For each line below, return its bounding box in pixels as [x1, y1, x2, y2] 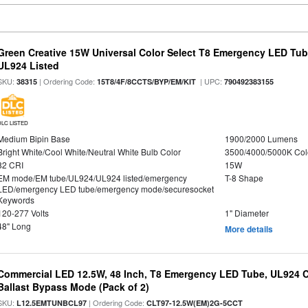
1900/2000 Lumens [224, 133, 298, 144]
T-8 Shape [224, 172, 263, 184]
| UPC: [196, 76, 225, 87]
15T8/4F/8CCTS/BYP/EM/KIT [97, 76, 197, 87]
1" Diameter [224, 207, 269, 219]
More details [224, 223, 273, 235]
